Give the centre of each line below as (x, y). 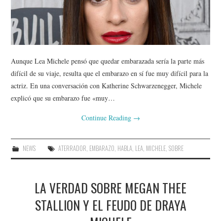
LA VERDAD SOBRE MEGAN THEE (110, 187)
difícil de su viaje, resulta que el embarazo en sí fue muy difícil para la (110, 73)
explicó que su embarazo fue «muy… (63, 98)
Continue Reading (107, 117)
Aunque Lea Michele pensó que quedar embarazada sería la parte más (108, 61)
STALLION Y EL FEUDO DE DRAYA (110, 204)
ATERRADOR (72, 148)
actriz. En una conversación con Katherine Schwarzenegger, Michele (107, 85)
